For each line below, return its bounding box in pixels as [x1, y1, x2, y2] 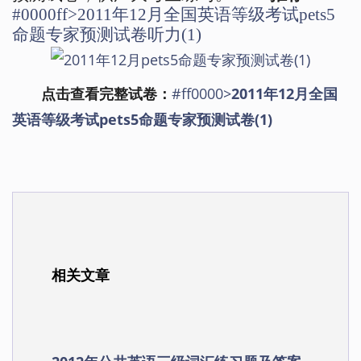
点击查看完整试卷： [41, 84, 172, 104]
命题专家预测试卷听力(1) [12, 25, 201, 44]
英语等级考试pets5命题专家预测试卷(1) [12, 110, 272, 130]
